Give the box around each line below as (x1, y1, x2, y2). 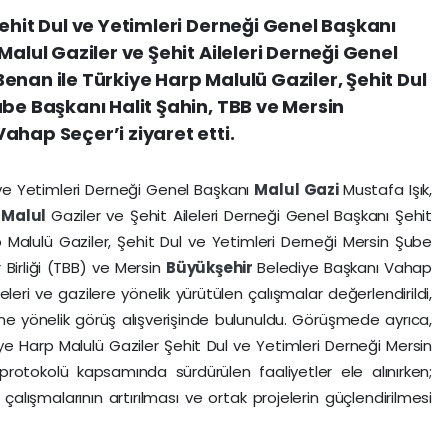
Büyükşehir (165, 256, 258, 278)
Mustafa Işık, (343, 178, 432, 200)
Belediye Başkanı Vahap (257, 256, 432, 278)
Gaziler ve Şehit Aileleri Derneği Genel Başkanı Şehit (50, 204, 432, 226)
